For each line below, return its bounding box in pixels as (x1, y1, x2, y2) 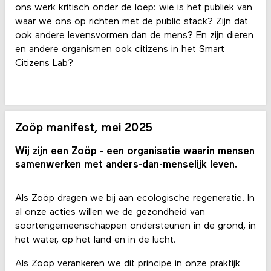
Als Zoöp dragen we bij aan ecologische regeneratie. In (15, 193, 255, 203)
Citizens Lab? (15, 59, 73, 69)
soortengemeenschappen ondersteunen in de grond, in (15, 221, 256, 231)
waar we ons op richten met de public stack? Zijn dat (15, 17, 248, 27)
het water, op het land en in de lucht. (15, 235, 176, 245)
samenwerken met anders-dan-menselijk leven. (15, 160, 237, 171)
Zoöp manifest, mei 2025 (15, 122, 152, 134)
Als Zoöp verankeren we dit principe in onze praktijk (15, 258, 240, 269)
